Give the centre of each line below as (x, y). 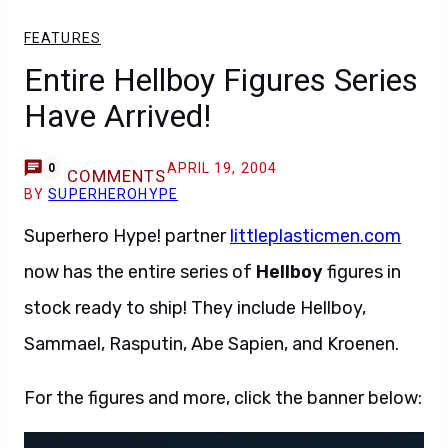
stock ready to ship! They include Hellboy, (195, 308)
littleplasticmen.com (315, 236)
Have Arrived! (117, 116)
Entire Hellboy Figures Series (221, 80)
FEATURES (62, 38)
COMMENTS (116, 176)
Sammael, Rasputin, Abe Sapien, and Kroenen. (211, 344)
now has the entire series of (140, 272)
